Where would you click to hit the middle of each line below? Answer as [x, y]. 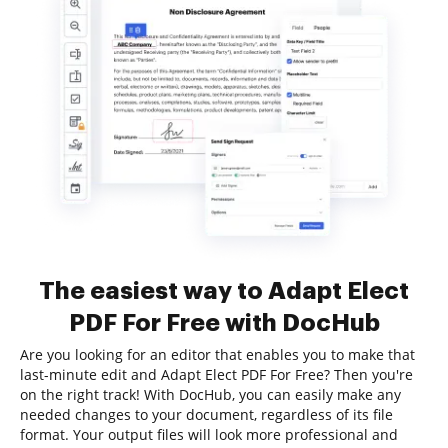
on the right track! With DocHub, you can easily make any [210, 394]
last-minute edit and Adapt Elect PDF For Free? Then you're [216, 374]
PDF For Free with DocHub [224, 323]
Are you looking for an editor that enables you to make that [217, 354]
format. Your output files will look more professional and [209, 434]
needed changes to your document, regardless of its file [206, 414]
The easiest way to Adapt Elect [224, 291]
